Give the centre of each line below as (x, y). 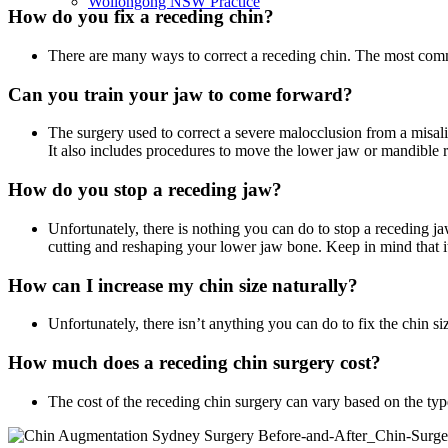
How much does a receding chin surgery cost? (194, 363)
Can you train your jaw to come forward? (180, 94)
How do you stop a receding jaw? (145, 190)
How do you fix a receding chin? (141, 17)
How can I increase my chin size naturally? (183, 285)
